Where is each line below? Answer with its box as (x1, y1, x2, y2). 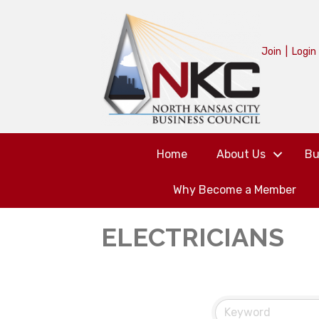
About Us (216, 147, 266, 161)
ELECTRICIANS (101, 221, 284, 252)
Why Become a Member (172, 182, 296, 197)
